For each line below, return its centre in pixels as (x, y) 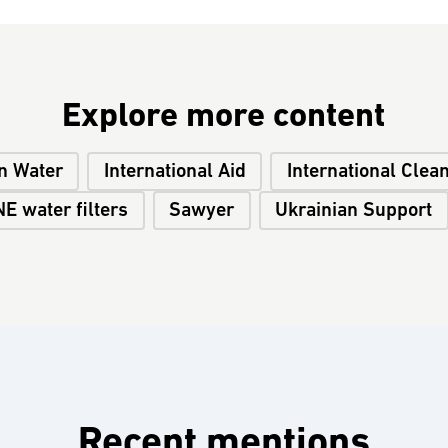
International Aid (174, 171)
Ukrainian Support (354, 210)
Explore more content (224, 117)
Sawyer (202, 210)
